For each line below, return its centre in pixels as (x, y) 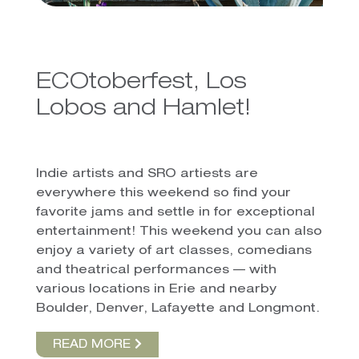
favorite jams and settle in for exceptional (175, 213)
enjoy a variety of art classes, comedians (173, 252)
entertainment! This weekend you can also (179, 232)
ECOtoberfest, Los (141, 84)
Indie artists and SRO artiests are (147, 175)
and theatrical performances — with (156, 271)
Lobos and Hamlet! (143, 110)
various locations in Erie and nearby (156, 290)
